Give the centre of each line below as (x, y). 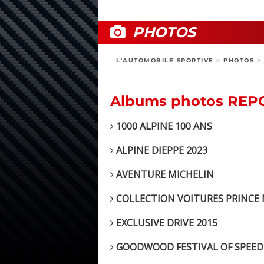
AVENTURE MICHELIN (164, 175)
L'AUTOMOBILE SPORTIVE (165, 60)
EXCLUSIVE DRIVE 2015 (166, 223)
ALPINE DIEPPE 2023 (161, 151)
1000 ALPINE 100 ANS (163, 126)
